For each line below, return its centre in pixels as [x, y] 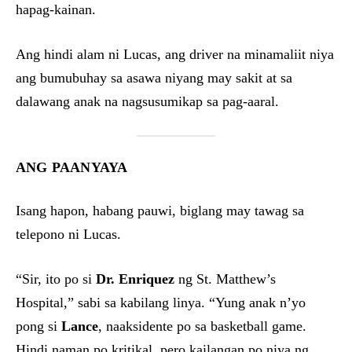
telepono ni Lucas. [68, 234]
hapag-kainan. [56, 9]
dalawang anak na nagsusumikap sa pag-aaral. [147, 101]
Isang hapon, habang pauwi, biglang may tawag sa [160, 211]
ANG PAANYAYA [72, 167]
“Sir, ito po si [56, 279]
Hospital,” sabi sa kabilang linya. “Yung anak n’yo [161, 302]
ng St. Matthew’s [225, 279]
